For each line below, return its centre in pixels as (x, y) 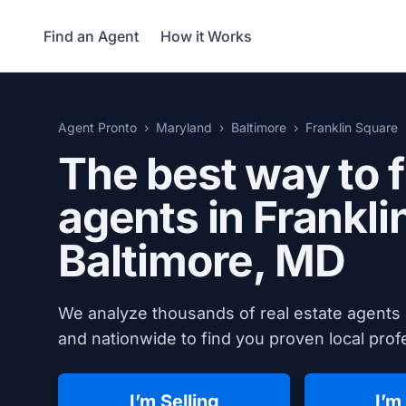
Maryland (184, 127)
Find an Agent (91, 36)
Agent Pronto (97, 127)
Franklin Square (352, 127)
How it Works (206, 36)
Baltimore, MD (202, 261)
